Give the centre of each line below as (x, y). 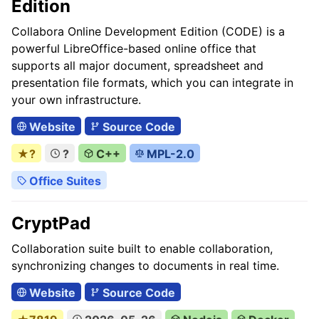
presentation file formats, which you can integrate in (152, 83)
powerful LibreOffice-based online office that (134, 48)
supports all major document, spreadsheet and (137, 66)
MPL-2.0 (169, 154)
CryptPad (51, 223)
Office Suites (63, 181)
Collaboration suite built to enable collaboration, (142, 249)
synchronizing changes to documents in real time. (145, 266)
